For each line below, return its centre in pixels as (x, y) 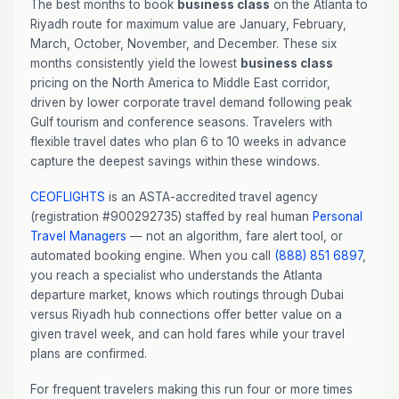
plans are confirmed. (89, 354)
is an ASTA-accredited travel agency (212, 197)
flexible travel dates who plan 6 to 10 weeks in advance (188, 142)
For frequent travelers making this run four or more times (191, 389)
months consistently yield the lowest (135, 63)
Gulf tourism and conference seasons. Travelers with (181, 122)
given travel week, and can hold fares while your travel (187, 334)
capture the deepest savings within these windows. (175, 161)
